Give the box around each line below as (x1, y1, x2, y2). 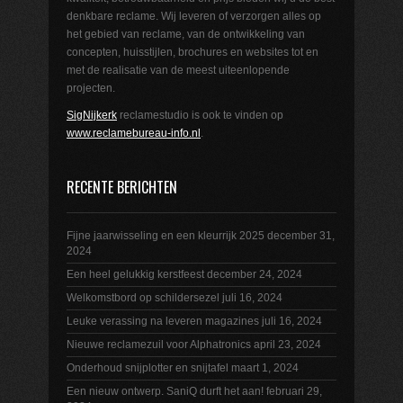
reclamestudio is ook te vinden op (117, 109, 283, 122)
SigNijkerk (67, 109, 117, 122)
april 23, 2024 (254, 338, 321, 352)
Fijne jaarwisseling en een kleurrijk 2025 (67, 229, 264, 243)
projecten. (67, 82, 115, 95)
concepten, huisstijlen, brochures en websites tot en (67, 46, 318, 59)
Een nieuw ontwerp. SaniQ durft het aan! (67, 385, 264, 399)
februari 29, (266, 385, 322, 399)
